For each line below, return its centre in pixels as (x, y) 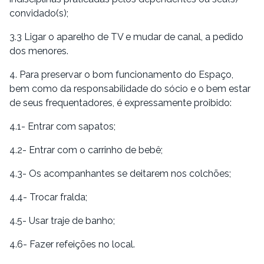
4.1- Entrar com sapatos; (62, 126)
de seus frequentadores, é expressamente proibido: (121, 103)
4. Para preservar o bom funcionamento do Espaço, (121, 74)
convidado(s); (39, 13)
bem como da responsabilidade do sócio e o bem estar (130, 88)
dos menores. (39, 51)
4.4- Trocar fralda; (48, 197)
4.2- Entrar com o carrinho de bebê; (86, 150)
